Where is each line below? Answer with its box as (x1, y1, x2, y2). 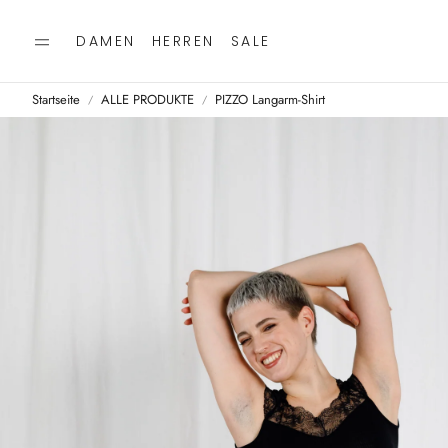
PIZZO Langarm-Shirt (215, 90, 325, 109)
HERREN (151, 30, 215, 51)
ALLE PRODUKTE (101, 90, 194, 109)
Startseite (32, 90, 80, 109)
